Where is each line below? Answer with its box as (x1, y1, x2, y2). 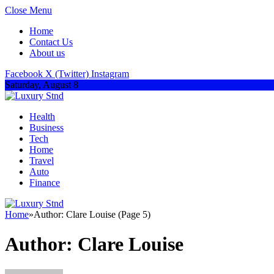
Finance (29, 177, 60, 188)
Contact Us (29, 37, 73, 47)
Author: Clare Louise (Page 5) (34, 209, 150, 220)
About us (29, 48, 65, 58)
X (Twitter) (45, 68, 89, 79)
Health (29, 111, 55, 122)
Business (29, 122, 64, 133)
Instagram (91, 68, 129, 79)
